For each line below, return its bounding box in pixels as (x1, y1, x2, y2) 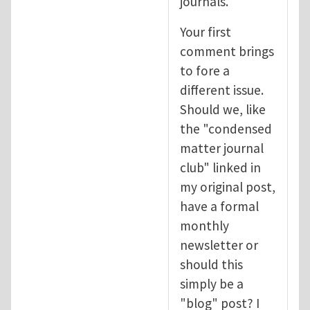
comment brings (180, 42, 274, 60)
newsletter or (180, 236, 258, 253)
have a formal (180, 197, 259, 215)
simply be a (180, 275, 244, 292)
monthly (180, 217, 229, 234)
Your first (180, 23, 231, 40)
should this (180, 255, 243, 273)
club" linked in (180, 158, 261, 176)
